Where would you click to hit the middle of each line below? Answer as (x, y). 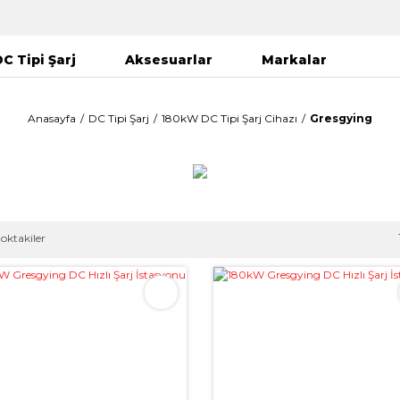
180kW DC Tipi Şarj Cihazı (229, 118)
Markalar (294, 60)
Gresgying (341, 118)
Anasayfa (52, 118)
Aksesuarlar (168, 60)
